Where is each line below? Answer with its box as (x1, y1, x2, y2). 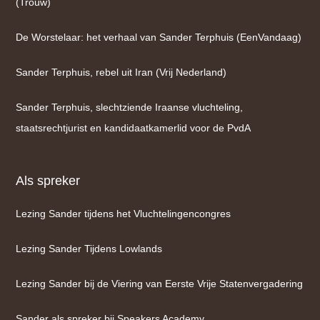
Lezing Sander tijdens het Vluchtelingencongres (16, 208, 231, 219)
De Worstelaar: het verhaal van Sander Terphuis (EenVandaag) (16, 31, 302, 43)
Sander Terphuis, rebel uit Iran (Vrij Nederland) (16, 66, 227, 78)
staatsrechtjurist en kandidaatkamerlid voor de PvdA (16, 122, 251, 134)
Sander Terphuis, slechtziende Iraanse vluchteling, (16, 101, 244, 113)
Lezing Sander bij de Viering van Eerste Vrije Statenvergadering (16, 278, 304, 289)
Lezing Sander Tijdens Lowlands (16, 243, 163, 254)
